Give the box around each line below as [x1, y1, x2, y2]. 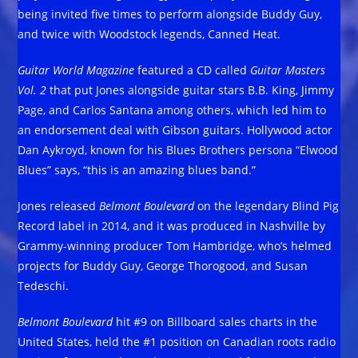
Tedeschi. [18, 277, 70, 293]
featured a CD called [134, 62, 251, 78]
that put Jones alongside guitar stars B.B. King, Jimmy [46, 82, 335, 97]
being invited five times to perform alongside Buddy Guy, [18, 6, 323, 22]
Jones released [18, 197, 100, 213]
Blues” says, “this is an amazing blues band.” [18, 161, 257, 177]
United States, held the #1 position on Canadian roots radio [18, 333, 336, 349]
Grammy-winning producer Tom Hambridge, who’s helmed [18, 237, 332, 253]
